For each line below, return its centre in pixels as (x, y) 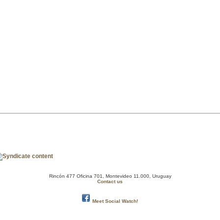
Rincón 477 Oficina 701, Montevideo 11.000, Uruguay (110, 176)
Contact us (110, 182)
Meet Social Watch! (115, 201)
